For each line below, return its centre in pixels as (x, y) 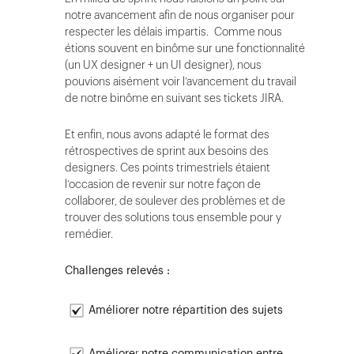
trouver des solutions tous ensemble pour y (173, 217)
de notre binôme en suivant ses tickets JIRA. (174, 98)
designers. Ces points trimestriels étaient (168, 168)
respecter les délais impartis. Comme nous (173, 32)
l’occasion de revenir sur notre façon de (163, 184)
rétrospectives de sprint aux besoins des (167, 151)
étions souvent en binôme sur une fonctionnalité (185, 48)
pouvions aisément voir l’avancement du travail (181, 81)
